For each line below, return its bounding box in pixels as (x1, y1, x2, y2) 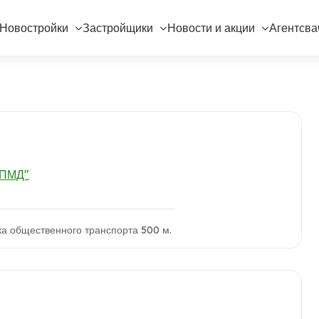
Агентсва (268, 21, 318, 35)
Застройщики (82, 21, 153, 35)
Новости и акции (167, 21, 255, 35)
